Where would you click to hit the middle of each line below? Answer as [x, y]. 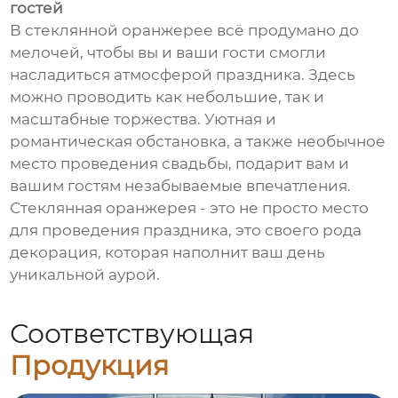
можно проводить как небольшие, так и [167, 97]
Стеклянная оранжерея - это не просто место [190, 208]
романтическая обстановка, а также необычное [198, 142]
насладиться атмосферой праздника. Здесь [183, 75]
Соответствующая [132, 333]
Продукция [90, 365]
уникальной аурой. [85, 275]
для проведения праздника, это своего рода [186, 231]
